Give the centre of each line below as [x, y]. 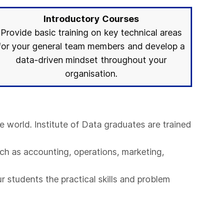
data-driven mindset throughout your [91, 60]
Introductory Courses [91, 19]
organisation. [91, 74]
